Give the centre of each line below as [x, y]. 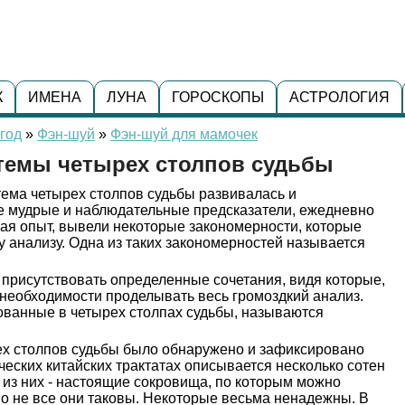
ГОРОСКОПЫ [217, 97]
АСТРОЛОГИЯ [339, 97]
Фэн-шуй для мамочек [184, 134]
